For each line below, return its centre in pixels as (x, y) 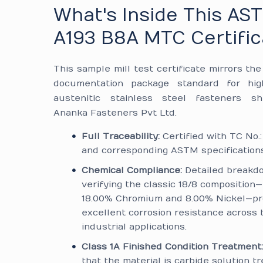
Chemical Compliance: (132, 170)
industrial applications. (134, 227)
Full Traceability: (121, 136)
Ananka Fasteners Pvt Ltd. (115, 113)
